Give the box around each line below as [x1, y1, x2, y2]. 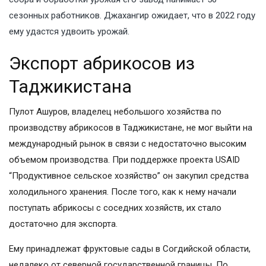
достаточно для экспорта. [9, 218, 118, 230]
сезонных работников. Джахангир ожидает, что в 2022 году [9, 10, 255, 21]
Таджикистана [9, 76, 132, 97]
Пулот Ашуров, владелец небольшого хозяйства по [9, 106, 221, 118]
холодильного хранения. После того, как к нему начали [9, 186, 236, 198]
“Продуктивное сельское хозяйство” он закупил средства [9, 170, 249, 182]
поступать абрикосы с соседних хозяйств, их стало [9, 202, 221, 214]
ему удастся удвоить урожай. [9, 26, 129, 37]
